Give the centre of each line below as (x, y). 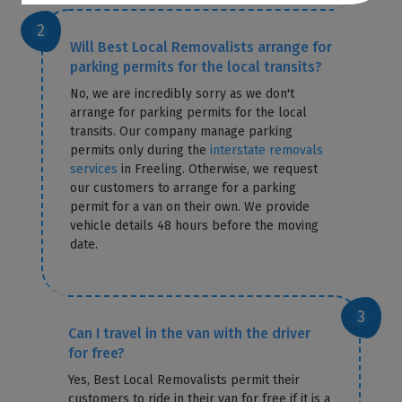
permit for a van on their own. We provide (190, 206)
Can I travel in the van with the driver (190, 333)
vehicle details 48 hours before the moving (195, 225)
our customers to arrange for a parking (184, 188)
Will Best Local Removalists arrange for (201, 47)
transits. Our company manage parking (182, 131)
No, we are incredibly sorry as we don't (183, 93)
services (94, 169)
